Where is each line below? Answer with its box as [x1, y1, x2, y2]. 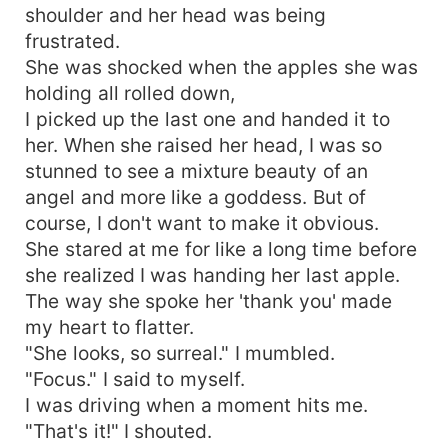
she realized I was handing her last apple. [25, 262, 401, 287]
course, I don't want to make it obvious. [25, 210, 380, 235]
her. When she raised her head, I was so [25, 132, 383, 157]
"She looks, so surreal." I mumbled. [25, 340, 336, 365]
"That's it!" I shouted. [25, 418, 213, 443]
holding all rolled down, [25, 80, 236, 105]
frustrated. [25, 28, 121, 53]
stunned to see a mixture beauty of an [25, 158, 369, 183]
